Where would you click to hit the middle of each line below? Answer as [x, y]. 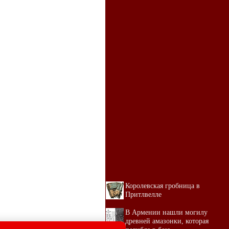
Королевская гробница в [163, 186]
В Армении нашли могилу [166, 212]
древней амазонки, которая [167, 221]
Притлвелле [143, 194]
